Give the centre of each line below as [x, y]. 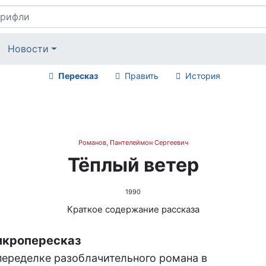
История [202, 75]
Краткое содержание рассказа [133, 209]
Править [141, 75]
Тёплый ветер [133, 164]
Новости [28, 49]
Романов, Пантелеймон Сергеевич [133, 142]
